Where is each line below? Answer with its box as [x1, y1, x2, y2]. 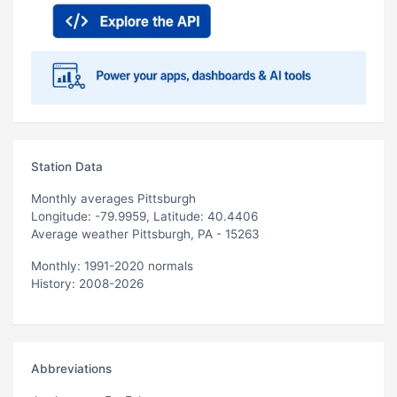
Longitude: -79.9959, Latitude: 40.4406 [31, 208, 258, 223]
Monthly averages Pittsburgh [31, 191, 196, 206]
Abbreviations [31, 361, 112, 376]
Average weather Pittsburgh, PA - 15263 [31, 226, 260, 241]
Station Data [31, 159, 103, 174]
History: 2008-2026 [31, 276, 144, 291]
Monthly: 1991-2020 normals [31, 258, 193, 273]
